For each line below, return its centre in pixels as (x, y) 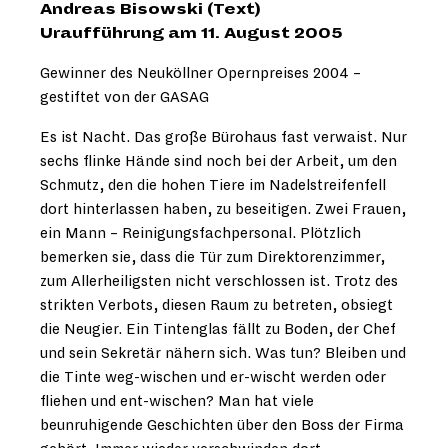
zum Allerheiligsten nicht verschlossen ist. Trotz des (219, 280)
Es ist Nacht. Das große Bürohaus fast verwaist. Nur (223, 136)
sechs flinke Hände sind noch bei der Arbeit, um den (218, 160)
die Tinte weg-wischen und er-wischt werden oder (213, 376)
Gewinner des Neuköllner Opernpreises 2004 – (200, 72)
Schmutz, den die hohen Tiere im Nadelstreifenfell (213, 184)
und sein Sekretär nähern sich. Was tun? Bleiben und (223, 352)
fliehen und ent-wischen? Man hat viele (177, 400)
